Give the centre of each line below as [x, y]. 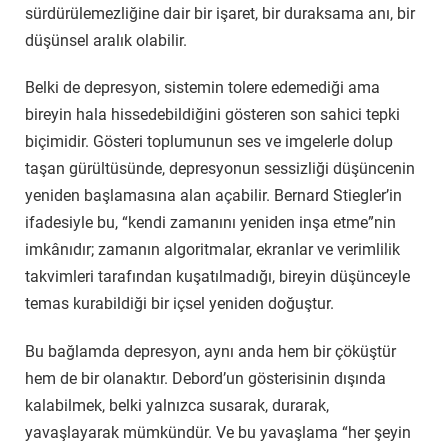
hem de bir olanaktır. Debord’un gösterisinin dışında [205, 379]
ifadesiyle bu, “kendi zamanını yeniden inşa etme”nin [210, 223]
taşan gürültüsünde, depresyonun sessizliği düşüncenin [220, 169]
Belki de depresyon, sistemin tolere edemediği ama [202, 88]
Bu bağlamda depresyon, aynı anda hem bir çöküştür [210, 352]
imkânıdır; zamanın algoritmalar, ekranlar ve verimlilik [212, 250]
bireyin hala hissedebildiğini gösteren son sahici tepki [212, 115]
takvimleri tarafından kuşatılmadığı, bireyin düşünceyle [217, 277]
